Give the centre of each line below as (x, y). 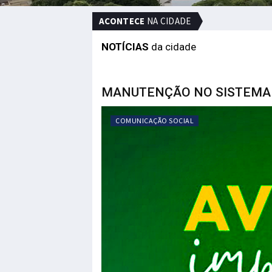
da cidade (172, 47)
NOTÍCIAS (125, 47)
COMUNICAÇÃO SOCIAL (155, 121)
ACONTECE (122, 21)
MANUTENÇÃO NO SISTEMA (186, 92)
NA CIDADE (168, 21)
